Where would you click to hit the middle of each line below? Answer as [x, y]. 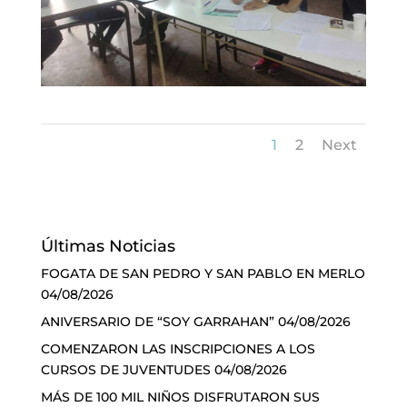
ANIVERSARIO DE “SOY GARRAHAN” [157, 322]
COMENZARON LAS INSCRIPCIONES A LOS [178, 349]
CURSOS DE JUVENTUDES [125, 370]
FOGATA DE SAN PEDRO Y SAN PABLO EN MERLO [203, 274]
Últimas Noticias [108, 247]
